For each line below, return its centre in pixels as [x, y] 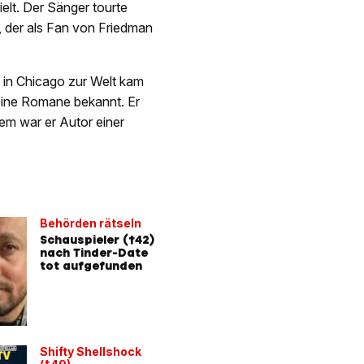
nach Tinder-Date [94, 252]
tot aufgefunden [91, 265]
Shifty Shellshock [91, 351]
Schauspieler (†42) [97, 239]
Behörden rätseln [91, 223]
